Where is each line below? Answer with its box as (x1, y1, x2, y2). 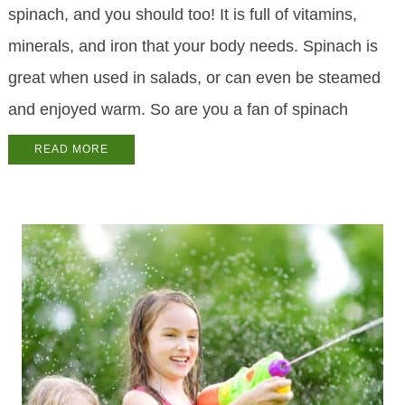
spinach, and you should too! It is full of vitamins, (7, 5, 357, 24)
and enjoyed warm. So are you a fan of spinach (7, 100, 348, 119)
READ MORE (33, 143, 108, 156)
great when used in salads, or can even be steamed (7, 69, 381, 88)
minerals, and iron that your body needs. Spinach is (7, 37, 378, 56)
